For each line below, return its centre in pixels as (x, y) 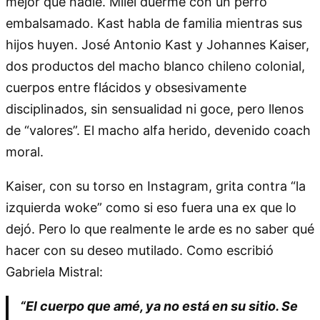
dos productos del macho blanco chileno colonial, (155, 66)
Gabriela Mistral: (54, 271)
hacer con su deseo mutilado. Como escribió (140, 250)
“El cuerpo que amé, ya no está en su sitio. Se (159, 306)
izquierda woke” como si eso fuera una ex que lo (151, 207)
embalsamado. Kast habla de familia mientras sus (154, 23)
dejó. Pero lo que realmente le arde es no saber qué (160, 229)
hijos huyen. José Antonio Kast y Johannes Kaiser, (157, 44)
